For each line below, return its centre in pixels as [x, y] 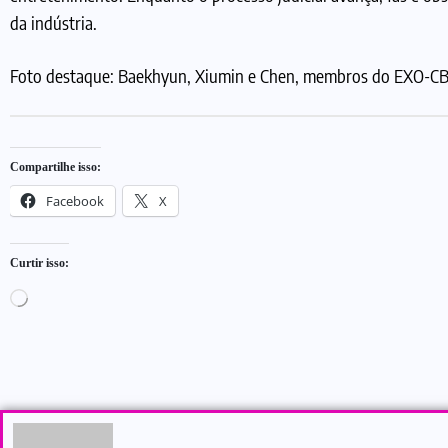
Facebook [75, 201]
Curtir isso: [39, 263]
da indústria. [53, 23]
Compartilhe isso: [55, 167]
